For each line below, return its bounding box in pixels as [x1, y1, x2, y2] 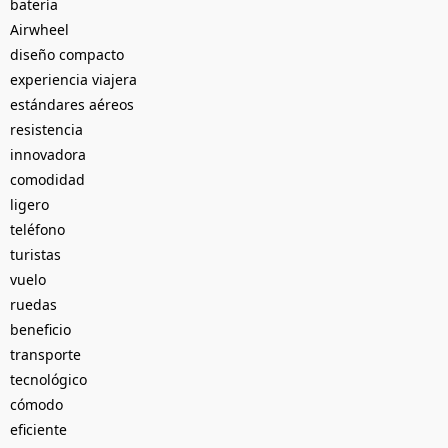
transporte [10, 344, 81, 364]
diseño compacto [10, 44, 124, 64]
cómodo [10, 394, 63, 414]
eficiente [10, 419, 67, 439]
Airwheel [10, 19, 69, 39]
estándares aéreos [10, 94, 134, 114]
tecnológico [10, 369, 87, 389]
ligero [10, 194, 49, 214]
